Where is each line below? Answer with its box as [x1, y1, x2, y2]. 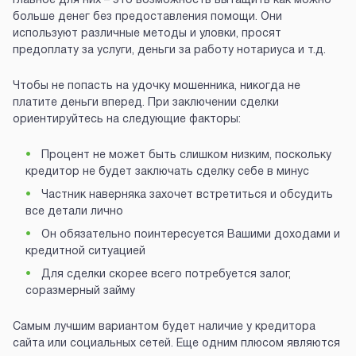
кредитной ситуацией [25, 246, 145, 257]
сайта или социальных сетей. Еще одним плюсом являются [13, 339, 340, 350]
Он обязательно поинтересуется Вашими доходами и [38, 230, 340, 241]
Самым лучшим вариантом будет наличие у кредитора [13, 322, 315, 333]
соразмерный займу [25, 286, 135, 297]
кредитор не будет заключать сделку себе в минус [25, 167, 309, 178]
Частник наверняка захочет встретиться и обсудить [38, 190, 333, 201]
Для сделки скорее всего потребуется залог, [38, 269, 291, 281]
